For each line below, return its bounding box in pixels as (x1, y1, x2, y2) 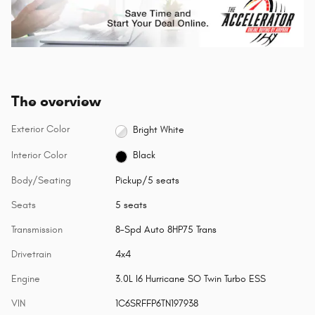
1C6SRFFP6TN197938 (115, 297, 198, 309)
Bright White (133, 123, 185, 136)
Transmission (11, 223, 63, 236)
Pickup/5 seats (115, 174, 179, 186)
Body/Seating (11, 174, 71, 186)
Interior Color (11, 148, 67, 161)
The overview (11, 92, 101, 111)
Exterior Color (11, 123, 70, 136)
